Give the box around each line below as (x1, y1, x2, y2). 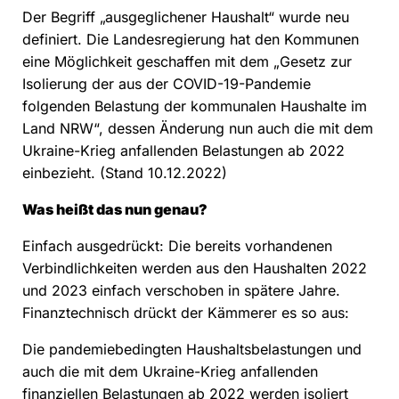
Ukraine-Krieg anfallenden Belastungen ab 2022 (22, 142, 345, 160)
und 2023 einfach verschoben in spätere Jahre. (22, 281, 340, 300)
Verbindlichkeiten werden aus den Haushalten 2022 (22, 259, 367, 278)
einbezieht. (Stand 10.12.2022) (22, 164, 227, 183)
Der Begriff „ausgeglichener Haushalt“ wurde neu (22, 8, 349, 27)
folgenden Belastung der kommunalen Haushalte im (22, 97, 367, 116)
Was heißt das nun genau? (22, 200, 208, 219)
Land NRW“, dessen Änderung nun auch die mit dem (22, 119, 373, 138)
